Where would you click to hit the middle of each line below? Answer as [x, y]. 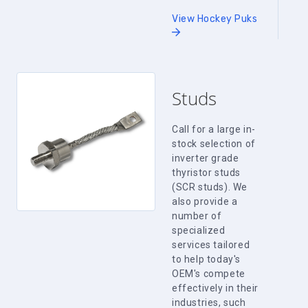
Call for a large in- [214, 129]
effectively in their [215, 288]
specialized [199, 230]
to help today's [206, 259]
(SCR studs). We [210, 187]
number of [197, 216]
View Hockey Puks [215, 19]
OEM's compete [209, 274]
